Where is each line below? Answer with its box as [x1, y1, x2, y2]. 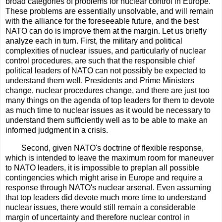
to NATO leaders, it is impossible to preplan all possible [5, 163, 199, 172]
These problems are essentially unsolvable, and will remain [5, 6, 214, 15]
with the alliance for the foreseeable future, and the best [5, 16, 199, 25]
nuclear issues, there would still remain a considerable [5, 203, 196, 212]
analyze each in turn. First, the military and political [5, 36, 182, 45]
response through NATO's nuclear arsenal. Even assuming [5, 183, 211, 192]
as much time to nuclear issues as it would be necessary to [5, 106, 211, 114]
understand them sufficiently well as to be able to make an [5, 115, 208, 124]
